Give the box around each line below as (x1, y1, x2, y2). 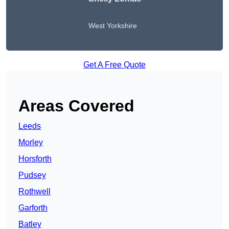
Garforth (18, 203, 48, 213)
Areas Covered (18, 97, 134, 116)
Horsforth (18, 154, 52, 164)
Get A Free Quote (83, 60, 146, 70)
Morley (18, 138, 43, 147)
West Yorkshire (88, 21, 137, 30)
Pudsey (18, 171, 46, 180)
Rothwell (18, 187, 51, 196)
